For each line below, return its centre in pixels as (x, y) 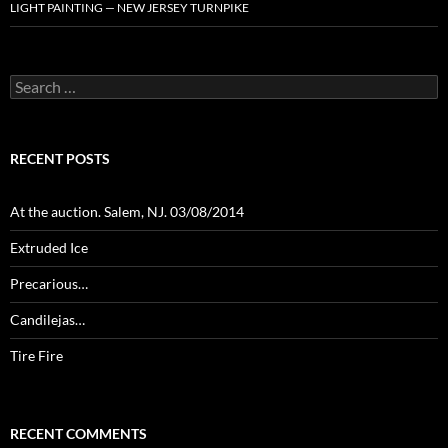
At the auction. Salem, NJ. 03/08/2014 (127, 211)
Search (30, 82)
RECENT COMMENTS (78, 433)
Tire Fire (36, 355)
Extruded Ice (49, 247)
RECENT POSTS (60, 158)
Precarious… (49, 283)
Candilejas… (47, 319)
